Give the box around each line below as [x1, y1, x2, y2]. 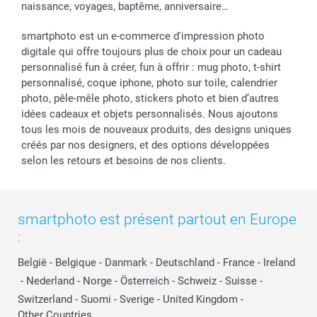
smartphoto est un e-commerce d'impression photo [21, 29, 265, 42]
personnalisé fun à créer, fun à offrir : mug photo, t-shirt [21, 60, 281, 74]
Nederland [26, 274, 74, 287]
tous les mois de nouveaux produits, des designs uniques [21, 122, 292, 136]
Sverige [120, 292, 154, 306]
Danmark [105, 255, 147, 269]
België [18, 255, 47, 269]
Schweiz [178, 274, 217, 287]
